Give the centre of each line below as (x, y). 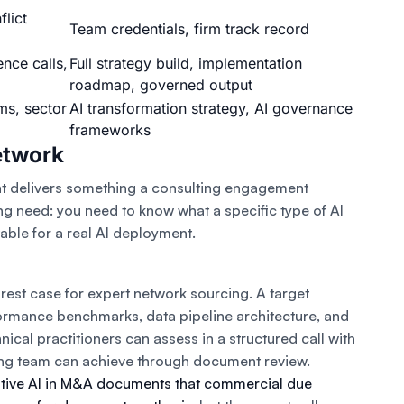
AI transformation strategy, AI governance (211, 109)
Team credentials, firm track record (189, 29)
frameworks (110, 130)
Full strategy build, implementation (186, 64)
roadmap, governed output (161, 85)
